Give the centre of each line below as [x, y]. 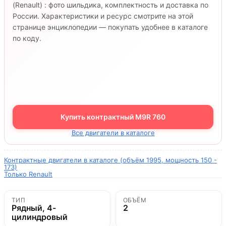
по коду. [27, 38]
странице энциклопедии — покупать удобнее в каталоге [110, 27]
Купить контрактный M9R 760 [113, 117]
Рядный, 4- [34, 208]
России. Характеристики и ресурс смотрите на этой [103, 16]
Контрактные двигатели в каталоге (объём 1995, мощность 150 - [110, 160]
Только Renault [28, 174]
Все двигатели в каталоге [113, 133]
